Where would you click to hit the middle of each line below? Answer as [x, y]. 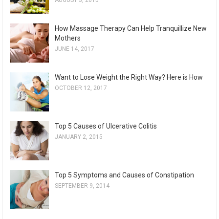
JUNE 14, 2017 [75, 49]
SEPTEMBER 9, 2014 [82, 186]
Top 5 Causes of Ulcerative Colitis [106, 126]
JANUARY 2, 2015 [79, 137]
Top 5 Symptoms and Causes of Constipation [125, 175]
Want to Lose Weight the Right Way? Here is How [129, 77]
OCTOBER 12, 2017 [81, 88]
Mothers [68, 38]
